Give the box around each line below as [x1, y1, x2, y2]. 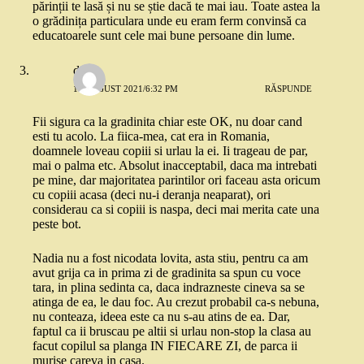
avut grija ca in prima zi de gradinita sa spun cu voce [32, 266, 301, 280]
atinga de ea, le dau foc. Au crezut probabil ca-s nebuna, [32, 295, 319, 310]
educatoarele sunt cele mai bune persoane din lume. [32, 28, 295, 43]
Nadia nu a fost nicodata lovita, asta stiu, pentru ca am [32, 251, 308, 266]
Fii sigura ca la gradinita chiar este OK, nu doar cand [32, 115, 302, 129]
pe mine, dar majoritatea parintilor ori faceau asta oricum [32, 173, 320, 188]
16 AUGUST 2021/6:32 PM [73, 83, 178, 93]
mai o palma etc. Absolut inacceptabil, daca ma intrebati [32, 158, 317, 173]
